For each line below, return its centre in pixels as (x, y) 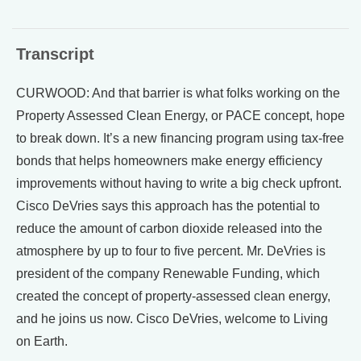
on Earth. (42, 341)
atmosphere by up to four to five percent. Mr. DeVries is (171, 251)
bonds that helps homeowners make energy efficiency (169, 161)
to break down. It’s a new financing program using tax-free (180, 138)
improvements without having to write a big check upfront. (179, 183)
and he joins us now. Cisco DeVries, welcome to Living (172, 319)
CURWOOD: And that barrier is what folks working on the (178, 93)
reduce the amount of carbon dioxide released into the (169, 228)
